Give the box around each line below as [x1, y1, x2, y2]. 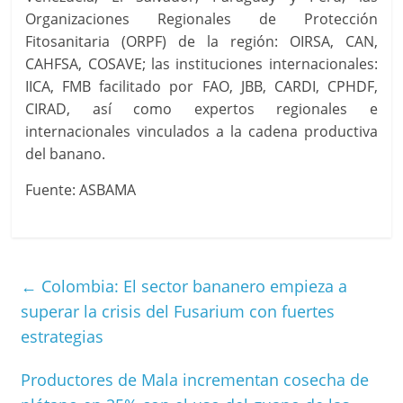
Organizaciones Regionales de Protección [25, 9, 378, 30]
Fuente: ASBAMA [25, 180, 137, 201]
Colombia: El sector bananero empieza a [37, 275, 348, 298]
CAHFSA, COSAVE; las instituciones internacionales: [25, 54, 378, 75]
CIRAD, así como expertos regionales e [25, 99, 378, 120]
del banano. [25, 144, 106, 165]
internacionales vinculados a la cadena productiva [25, 121, 378, 142]
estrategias [21, 326, 104, 348]
